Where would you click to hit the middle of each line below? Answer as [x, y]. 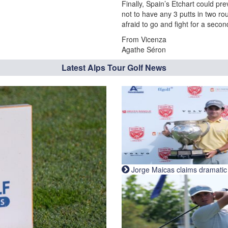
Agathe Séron [144, 49]
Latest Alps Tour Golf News [114, 67]
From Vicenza [144, 39]
